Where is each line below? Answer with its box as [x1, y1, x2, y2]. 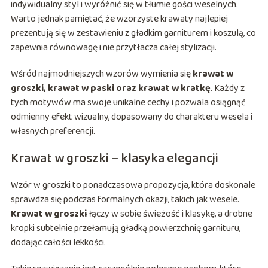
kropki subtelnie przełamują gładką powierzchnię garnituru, [10, 221, 240, 236]
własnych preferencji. [10, 124, 95, 139]
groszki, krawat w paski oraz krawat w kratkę [10, 81, 211, 96]
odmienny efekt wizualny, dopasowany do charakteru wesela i [10, 109, 252, 125]
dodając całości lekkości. [10, 235, 106, 251]
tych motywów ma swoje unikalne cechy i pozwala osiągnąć [10, 95, 246, 111]
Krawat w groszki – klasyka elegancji [10, 148, 218, 170]
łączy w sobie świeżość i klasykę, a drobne [86, 206, 252, 222]
